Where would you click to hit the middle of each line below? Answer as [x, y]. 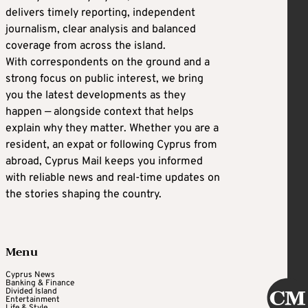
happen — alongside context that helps [100, 112]
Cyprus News [30, 275]
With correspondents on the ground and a [108, 63]
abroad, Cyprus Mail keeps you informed [104, 162]
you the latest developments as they [96, 96]
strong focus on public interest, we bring [104, 79]
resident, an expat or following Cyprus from [111, 145]
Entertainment [33, 300]
